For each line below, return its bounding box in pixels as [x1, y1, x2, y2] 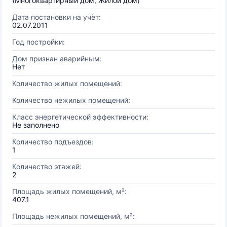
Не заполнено [12, 121, 59, 129]
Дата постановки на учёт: [12, 13, 101, 21]
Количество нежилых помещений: [12, 96, 130, 104]
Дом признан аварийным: [12, 54, 102, 63]
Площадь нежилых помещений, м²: [12, 212, 135, 220]
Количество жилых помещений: [12, 79, 122, 88]
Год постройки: [12, 37, 65, 46]
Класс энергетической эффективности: [12, 112, 148, 121]
